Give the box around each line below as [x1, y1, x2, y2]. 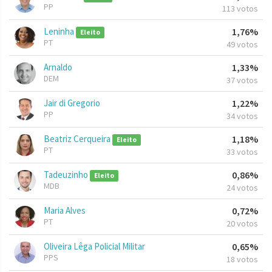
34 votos [226, 110, 258, 122]
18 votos [226, 254, 258, 265]
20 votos [226, 218, 258, 229]
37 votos [226, 75, 258, 86]
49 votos [226, 39, 258, 50]
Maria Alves [44, 205, 86, 217]
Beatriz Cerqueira [44, 133, 112, 145]
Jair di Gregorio [44, 97, 100, 109]
